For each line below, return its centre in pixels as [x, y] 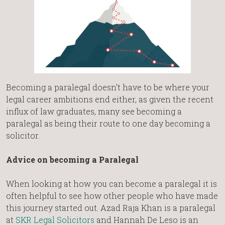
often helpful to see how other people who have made [112, 196]
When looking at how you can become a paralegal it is [111, 184]
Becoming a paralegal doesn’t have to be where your [108, 87]
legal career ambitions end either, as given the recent [110, 99]
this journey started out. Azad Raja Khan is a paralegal [111, 208]
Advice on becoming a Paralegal [72, 160]
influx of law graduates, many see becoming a [94, 111]
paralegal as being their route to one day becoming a [108, 124]
